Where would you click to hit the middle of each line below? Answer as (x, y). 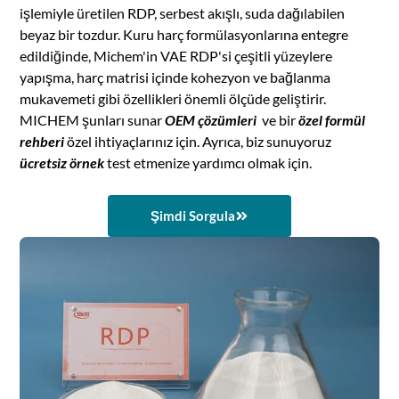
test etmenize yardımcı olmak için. (208, 163)
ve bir (278, 120)
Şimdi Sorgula (193, 216)
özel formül (332, 120)
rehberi (42, 142)
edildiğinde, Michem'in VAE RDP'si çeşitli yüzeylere (176, 56)
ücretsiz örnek (62, 163)
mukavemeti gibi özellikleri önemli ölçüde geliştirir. (173, 99)
